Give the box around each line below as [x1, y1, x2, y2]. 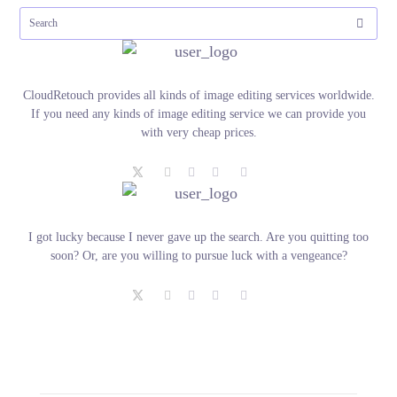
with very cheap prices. [140, 126, 257, 140]
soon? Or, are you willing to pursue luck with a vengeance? [50, 249, 347, 263]
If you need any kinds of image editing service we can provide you [31, 107, 366, 121]
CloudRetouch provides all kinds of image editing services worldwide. [22, 89, 375, 103]
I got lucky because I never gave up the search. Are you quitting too [28, 230, 369, 245]
